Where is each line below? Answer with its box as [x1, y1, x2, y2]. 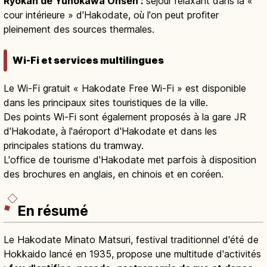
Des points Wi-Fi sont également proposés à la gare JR [4, 111, 246, 123]
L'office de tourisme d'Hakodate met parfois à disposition [4, 154, 256, 166]
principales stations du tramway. [4, 139, 144, 152]
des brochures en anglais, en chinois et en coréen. [4, 168, 223, 181]
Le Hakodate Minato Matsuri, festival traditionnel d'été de [4, 233, 259, 246]
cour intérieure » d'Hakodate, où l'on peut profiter [4, 8, 219, 21]
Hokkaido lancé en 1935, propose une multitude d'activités [4, 247, 261, 260]
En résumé [18, 202, 88, 219]
